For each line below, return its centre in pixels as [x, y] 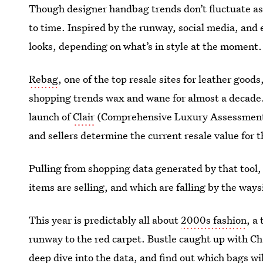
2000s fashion [214, 220]
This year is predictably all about [105, 220]
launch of [51, 117]
